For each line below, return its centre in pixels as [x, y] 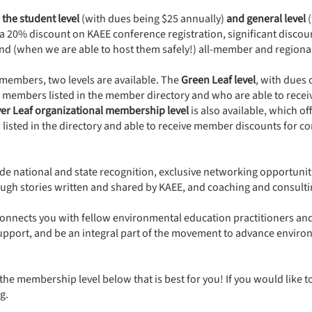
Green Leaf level [218, 80]
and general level [266, 19]
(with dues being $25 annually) [153, 19]
